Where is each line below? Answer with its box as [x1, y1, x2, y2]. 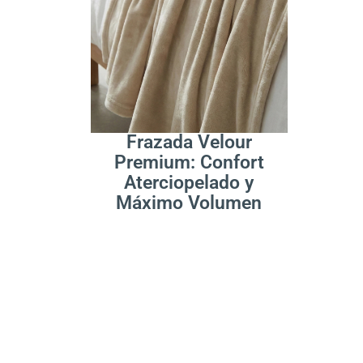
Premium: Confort [113, 151, 264, 173]
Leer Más [111, 92, 166, 107]
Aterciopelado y [124, 171, 254, 194]
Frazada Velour [126, 130, 252, 153]
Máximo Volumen [116, 191, 263, 214]
